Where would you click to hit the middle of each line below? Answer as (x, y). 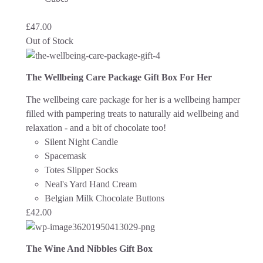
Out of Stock (50, 41)
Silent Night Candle (81, 141)
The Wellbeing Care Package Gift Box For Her (119, 77)
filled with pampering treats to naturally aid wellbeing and (132, 113)
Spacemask (65, 156)
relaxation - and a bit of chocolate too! (97, 127)
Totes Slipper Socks (81, 170)
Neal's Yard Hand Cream (91, 184)
